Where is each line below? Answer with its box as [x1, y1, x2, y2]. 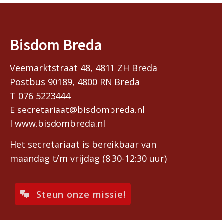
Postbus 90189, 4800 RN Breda [10, 76, 140, 88]
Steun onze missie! [36, 188, 126, 200]
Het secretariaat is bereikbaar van [10, 138, 156, 150]
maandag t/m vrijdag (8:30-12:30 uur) [10, 152, 166, 164]
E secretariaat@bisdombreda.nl [10, 104, 145, 116]
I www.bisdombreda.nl [10, 117, 105, 130]
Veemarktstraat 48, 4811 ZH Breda [10, 62, 157, 74]
